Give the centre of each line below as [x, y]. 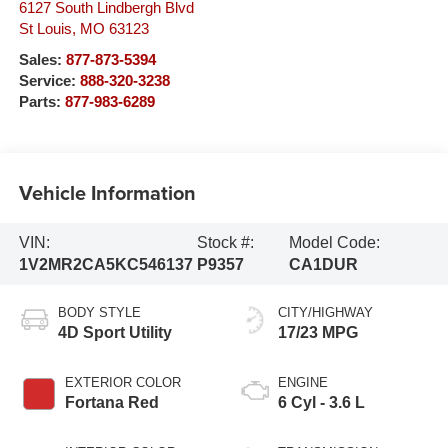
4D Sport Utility [114, 332]
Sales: [42, 59]
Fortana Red [111, 402]
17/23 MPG [318, 332]
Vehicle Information [107, 193]
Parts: [41, 101]
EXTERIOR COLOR [122, 382]
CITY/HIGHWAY [325, 312]
